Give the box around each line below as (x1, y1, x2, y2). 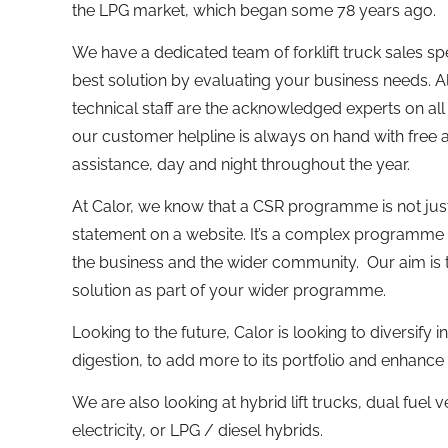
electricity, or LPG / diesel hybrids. (72, 421, 323, 441)
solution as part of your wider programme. (72, 281, 386, 301)
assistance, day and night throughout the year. (72, 155, 410, 175)
